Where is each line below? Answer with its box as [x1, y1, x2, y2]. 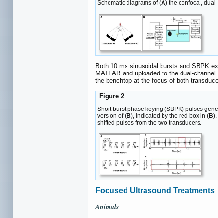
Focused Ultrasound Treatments [95, 186, 215, 195]
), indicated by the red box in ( [131, 112, 209, 119]
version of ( [97, 112, 127, 119]
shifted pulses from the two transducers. [97, 119, 201, 126]
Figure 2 [97, 92, 124, 100]
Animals [95, 202, 119, 212]
